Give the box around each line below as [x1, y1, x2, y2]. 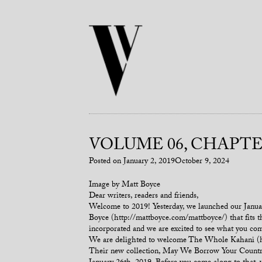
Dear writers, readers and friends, [89, 189, 199, 204]
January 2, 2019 [123, 155, 175, 169]
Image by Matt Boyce [89, 178, 160, 192]
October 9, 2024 [175, 155, 229, 169]
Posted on [89, 155, 123, 169]
